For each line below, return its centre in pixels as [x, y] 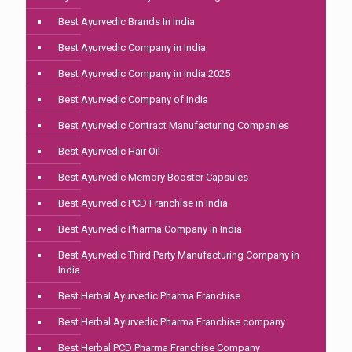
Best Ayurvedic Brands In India [126, 22]
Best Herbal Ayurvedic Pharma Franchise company [172, 322]
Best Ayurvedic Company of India [133, 100]
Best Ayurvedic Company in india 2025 [144, 74]
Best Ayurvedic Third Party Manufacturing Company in [179, 255]
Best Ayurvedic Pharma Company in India [150, 229]
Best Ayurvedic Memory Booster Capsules [153, 178]
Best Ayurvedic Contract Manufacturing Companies [174, 126]
